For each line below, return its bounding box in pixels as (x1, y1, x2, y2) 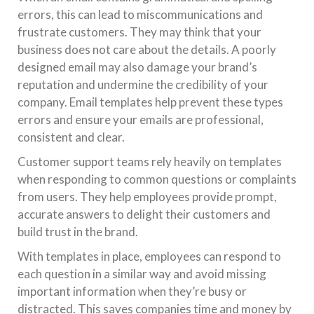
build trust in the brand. (18, 224, 138, 239)
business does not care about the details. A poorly (18, 42, 276, 57)
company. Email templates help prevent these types (18, 95, 283, 109)
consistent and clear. (18, 130, 125, 144)
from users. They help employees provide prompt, (18, 189, 277, 204)
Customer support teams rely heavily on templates (18, 154, 282, 169)
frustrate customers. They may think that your (18, 25, 261, 39)
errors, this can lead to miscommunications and (18, 7, 263, 22)
